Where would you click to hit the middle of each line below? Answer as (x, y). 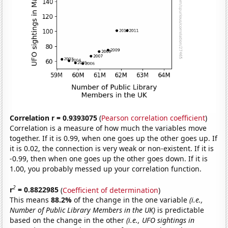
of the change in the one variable (132, 200)
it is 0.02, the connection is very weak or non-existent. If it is (112, 148)
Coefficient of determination (111, 190)
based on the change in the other (68, 220)
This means (31, 200)
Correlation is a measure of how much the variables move (108, 128)
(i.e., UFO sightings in (161, 220)
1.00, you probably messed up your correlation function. (106, 168)
